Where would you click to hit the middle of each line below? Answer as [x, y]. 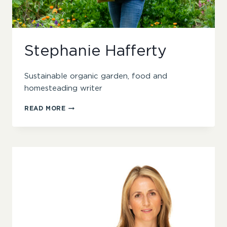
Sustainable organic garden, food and [96, 77]
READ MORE [45, 109]
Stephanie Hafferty [96, 51]
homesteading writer [63, 89]
